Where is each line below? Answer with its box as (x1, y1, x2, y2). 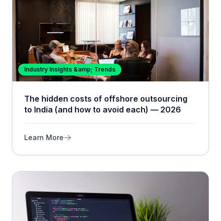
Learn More (24, 133, 64, 142)
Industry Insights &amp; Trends (24, 66, 115, 74)
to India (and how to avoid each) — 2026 (24, 105, 181, 115)
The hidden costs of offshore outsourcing (24, 94, 187, 104)
